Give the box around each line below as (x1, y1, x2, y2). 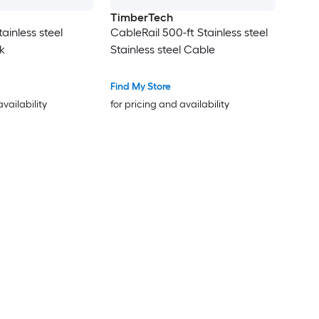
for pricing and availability (110, 98, 229, 110)
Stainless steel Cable (110, 42, 215, 56)
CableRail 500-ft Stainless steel (110, 25, 268, 39)
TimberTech (110, 10, 173, 24)
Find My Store (110, 80, 171, 93)
